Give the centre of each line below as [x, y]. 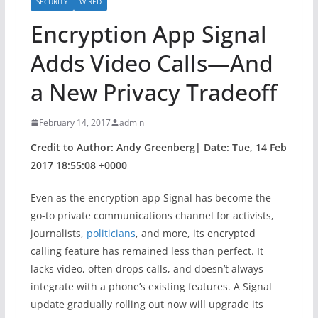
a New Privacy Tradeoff [153, 92]
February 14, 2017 [75, 122]
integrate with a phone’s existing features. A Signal [151, 286]
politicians [111, 233]
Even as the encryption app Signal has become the [150, 198]
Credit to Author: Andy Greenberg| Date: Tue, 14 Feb [158, 147]
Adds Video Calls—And [152, 63]
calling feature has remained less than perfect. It [147, 251]
